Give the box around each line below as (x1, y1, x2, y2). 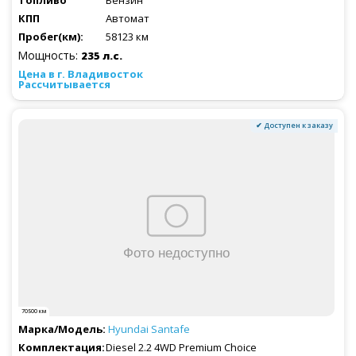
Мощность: (18, 47, 81, 63)
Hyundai (108, 322, 151, 337)
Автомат (106, 10, 149, 25)
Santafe (151, 322, 190, 337)
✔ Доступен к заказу (255, 120, 333, 131)
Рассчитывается (18, 76, 110, 91)
